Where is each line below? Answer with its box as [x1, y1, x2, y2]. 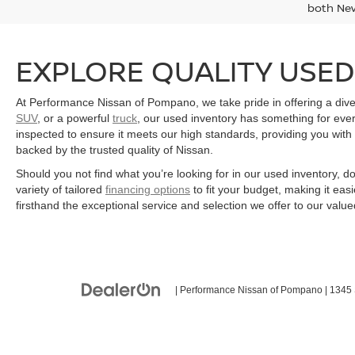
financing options [105, 182, 190, 196]
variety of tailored [16, 182, 105, 196]
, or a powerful [37, 111, 113, 124]
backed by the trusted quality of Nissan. [16, 143, 213, 156]
